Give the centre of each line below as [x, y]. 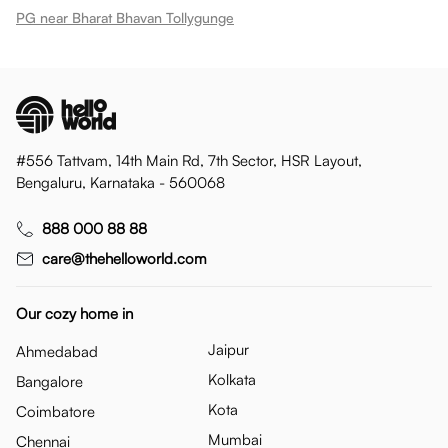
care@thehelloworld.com [124, 258]
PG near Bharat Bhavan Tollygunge [125, 17]
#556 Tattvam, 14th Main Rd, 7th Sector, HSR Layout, [189, 160]
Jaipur [228, 349]
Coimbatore [55, 411]
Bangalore [49, 381]
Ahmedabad [57, 351]
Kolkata [232, 379]
